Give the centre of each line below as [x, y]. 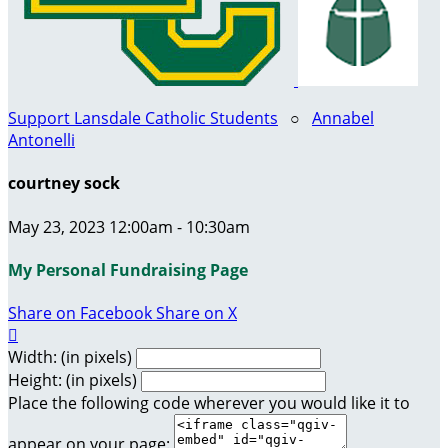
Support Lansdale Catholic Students [143, 118]
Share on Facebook [80, 313]
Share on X [196, 313]
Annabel [343, 118]
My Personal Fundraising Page [128, 269]
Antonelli [41, 140]
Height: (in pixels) [72, 380]
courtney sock [64, 183]
